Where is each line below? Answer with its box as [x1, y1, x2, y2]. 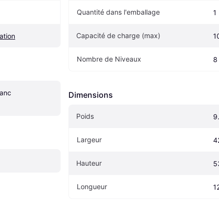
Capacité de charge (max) [76, 31, 160, 40]
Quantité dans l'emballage [77, 8, 160, 17]
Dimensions [68, 90, 113, 100]
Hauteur [76, 159, 102, 168]
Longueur [77, 182, 107, 191]
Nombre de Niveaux [77, 55, 141, 64]
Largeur [77, 135, 102, 144]
